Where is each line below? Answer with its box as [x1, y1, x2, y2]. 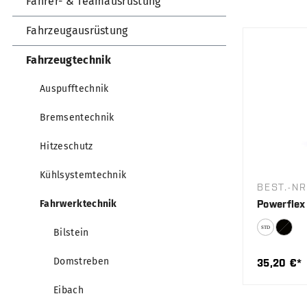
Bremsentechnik [40, 112, 114, 124]
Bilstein [53, 227, 89, 239]
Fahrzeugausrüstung [26, 24, 128, 38]
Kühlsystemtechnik [40, 169, 127, 182]
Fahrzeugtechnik [26, 53, 112, 67]
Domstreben [53, 256, 110, 268]
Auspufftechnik [40, 83, 109, 95]
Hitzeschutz [40, 140, 93, 153]
